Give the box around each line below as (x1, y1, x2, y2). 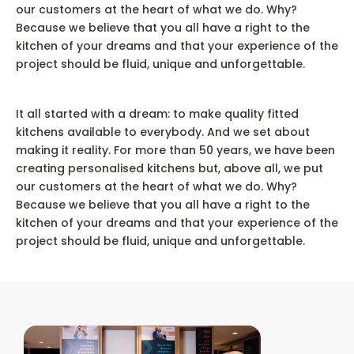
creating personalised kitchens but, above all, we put (16, 160, 323, 176)
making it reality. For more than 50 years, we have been (16, 142, 335, 158)
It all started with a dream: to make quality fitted (16, 106, 299, 122)
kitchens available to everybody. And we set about (16, 124, 310, 140)
